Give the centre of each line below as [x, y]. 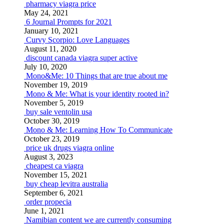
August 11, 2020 [50, 49]
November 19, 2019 [56, 85]
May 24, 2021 [46, 13]
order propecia [49, 202]
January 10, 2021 [51, 31]
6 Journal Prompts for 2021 [69, 22]
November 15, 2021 [56, 175]
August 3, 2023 [48, 157]
